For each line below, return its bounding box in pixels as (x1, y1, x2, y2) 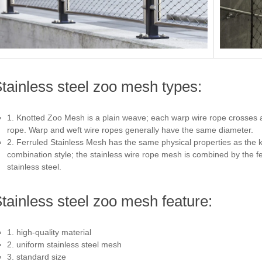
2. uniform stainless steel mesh (7, 239, 122, 249)
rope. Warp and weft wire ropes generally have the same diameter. (7, 125, 253, 135)
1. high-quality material (7, 227, 91, 237)
